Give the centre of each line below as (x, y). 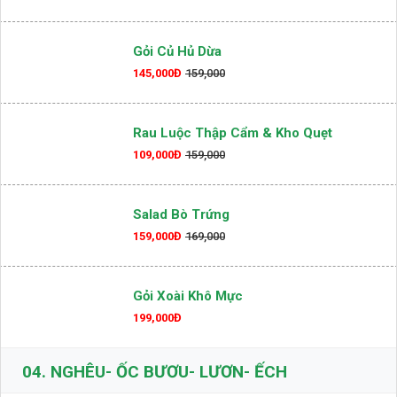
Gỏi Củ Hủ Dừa (177, 51)
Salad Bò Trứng (181, 214)
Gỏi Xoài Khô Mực (188, 296)
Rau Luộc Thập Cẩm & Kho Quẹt (233, 133)
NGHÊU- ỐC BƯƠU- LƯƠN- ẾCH (167, 372)
